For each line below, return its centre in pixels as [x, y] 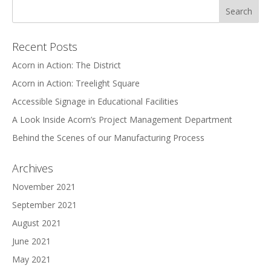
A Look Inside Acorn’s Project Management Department [122, 120]
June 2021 [31, 241]
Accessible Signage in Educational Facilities [95, 102]
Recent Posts [45, 47]
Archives [33, 168]
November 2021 [44, 187]
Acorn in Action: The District [67, 65]
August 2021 [37, 223]
